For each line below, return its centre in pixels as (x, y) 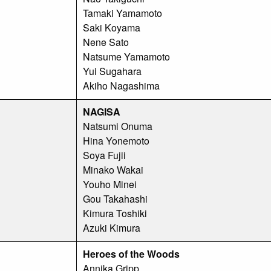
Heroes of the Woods (131, 253)
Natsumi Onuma (118, 126)
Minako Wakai (113, 169)
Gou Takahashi (115, 198)
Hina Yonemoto (116, 140)
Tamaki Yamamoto (122, 13)
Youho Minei (110, 184)
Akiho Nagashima (121, 85)
